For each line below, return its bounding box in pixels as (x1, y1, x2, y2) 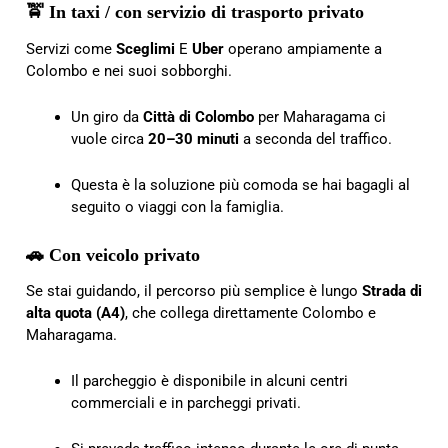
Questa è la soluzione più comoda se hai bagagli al (71, 175, 410, 194)
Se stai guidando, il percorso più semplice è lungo (26, 281, 362, 300)
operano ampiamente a (224, 39, 382, 58)
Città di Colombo (143, 107, 254, 126)
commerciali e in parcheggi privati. (71, 393, 301, 412)
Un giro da (71, 107, 143, 126)
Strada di (362, 281, 422, 300)
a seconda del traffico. (239, 129, 392, 148)
